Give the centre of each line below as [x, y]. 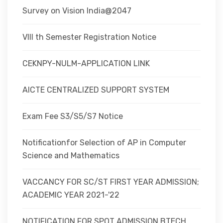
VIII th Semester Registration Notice [90, 37]
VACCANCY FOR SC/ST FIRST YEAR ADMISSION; [111, 182]
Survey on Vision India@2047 [77, 11]
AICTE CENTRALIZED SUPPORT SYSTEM [97, 90]
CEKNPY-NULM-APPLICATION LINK [87, 63]
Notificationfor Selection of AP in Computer [104, 143]
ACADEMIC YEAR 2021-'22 [72, 195]
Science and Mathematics [72, 156]
